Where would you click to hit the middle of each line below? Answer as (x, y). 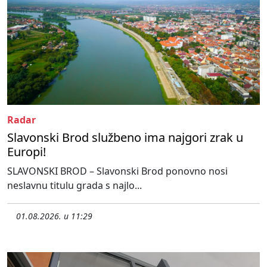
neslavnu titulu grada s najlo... (74, 185)
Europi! (27, 151)
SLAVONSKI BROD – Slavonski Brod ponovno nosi (117, 171)
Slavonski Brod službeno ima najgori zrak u (125, 137)
